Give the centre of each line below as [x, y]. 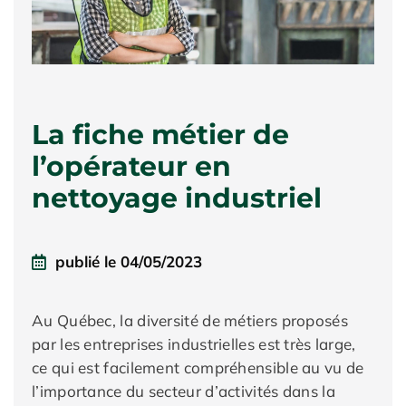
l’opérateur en [131, 166]
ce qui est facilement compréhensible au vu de [198, 367]
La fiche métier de [160, 135]
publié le [88, 261]
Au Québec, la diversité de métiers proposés [190, 320]
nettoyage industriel [177, 198]
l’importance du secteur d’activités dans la [184, 391]
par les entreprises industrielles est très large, [194, 344]
